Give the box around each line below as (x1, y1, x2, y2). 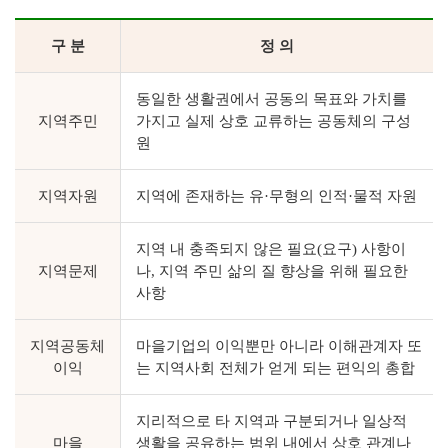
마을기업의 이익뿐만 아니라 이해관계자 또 (136, 338, 422, 354)
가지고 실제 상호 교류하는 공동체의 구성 (136, 113, 411, 129)
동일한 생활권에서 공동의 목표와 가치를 (136, 91, 407, 107)
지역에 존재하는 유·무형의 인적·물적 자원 (136, 188, 417, 204)
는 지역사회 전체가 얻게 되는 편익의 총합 (136, 360, 415, 376)
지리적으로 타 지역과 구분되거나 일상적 (136, 413, 407, 429)
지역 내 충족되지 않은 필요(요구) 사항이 (136, 241, 406, 257)
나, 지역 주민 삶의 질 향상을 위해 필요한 (136, 263, 408, 279)
